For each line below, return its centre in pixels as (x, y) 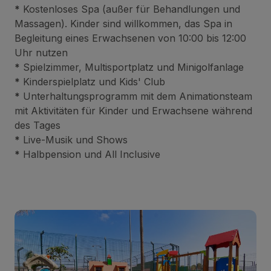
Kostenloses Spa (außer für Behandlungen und (130, 9)
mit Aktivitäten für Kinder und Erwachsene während (133, 111)
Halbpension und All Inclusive (90, 155)
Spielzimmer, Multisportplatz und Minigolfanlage (132, 67)
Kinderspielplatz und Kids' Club (93, 82)
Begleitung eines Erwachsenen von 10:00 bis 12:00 (130, 38)
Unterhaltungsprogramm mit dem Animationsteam (136, 96)
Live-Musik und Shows (74, 140)
